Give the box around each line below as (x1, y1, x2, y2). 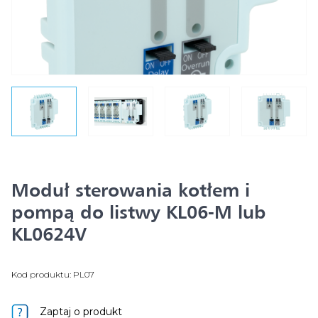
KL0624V (11, 223, 87, 245)
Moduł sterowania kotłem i (11, 179, 250, 201)
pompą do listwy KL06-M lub (11, 201, 266, 223)
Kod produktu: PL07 (11, 269, 94, 280)
